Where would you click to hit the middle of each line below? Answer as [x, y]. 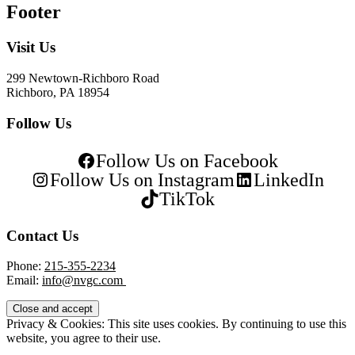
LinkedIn [289, 179]
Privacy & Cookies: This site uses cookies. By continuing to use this [176, 324]
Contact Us [42, 235]
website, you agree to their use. [84, 338]
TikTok [187, 198]
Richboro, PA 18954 [58, 92]
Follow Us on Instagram [142, 179]
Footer [34, 12]
